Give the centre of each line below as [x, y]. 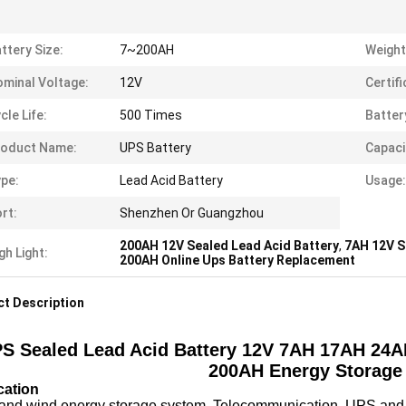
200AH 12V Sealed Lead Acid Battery [229, 246]
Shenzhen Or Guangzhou [192, 213]
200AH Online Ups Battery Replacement [237, 260]
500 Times [151, 115]
